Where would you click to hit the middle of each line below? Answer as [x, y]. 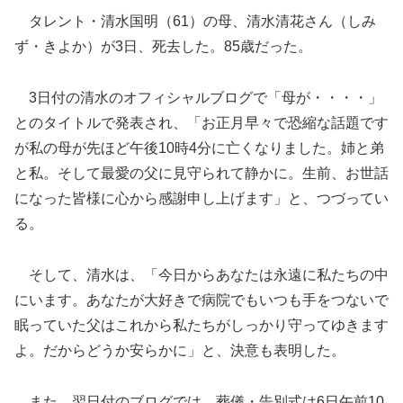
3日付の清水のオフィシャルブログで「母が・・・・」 [198, 97]
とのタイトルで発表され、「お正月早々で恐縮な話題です [201, 122]
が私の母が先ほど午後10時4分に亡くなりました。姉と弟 [199, 148]
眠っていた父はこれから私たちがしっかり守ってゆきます [201, 325]
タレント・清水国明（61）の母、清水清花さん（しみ [195, 22]
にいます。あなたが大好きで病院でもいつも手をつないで [201, 300]
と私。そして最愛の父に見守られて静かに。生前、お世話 [201, 173]
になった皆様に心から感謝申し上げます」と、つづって [194, 198]
